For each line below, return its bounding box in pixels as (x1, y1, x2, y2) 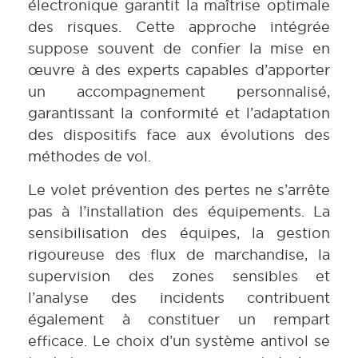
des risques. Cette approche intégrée (28, 18, 330, 37)
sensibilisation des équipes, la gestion (28, 223, 330, 242)
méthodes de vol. (28, 147, 151, 166)
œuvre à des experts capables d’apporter (28, 61, 330, 80)
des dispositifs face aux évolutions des (28, 125, 330, 145)
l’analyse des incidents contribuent (28, 288, 330, 307)
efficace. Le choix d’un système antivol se (28, 331, 330, 350)
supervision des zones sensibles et (28, 266, 330, 285)
